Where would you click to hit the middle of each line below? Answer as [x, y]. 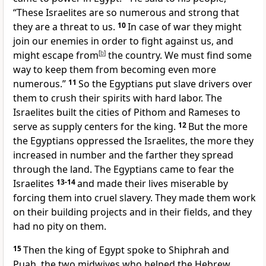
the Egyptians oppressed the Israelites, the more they [133, 141]
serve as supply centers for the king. [96, 127]
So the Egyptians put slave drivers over [165, 84]
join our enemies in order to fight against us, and [123, 41]
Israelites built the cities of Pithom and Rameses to [127, 113]
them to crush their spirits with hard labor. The [118, 98]
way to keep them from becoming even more [115, 70]
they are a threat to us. [65, 27]
